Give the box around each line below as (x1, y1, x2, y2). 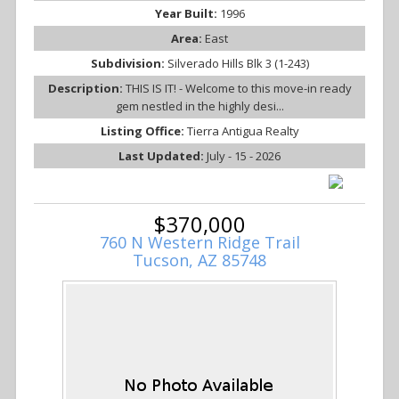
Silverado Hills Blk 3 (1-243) (167, 55, 309, 72)
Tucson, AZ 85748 (133, 249, 266, 272)
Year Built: (154, 5, 220, 22)
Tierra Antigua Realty (186, 123, 299, 140)
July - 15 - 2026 (207, 148, 281, 165)
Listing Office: (100, 123, 187, 140)
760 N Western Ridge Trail (99, 232, 300, 254)
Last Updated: (118, 148, 207, 165)
